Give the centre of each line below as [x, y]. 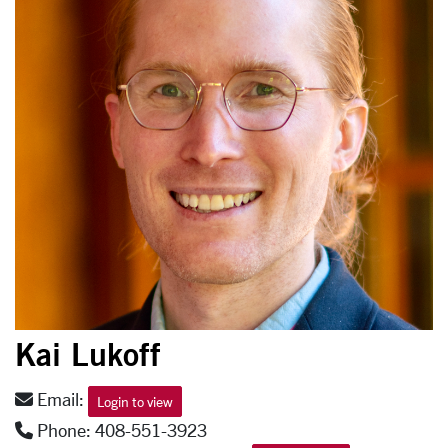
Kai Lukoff [88, 353]
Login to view [135, 401]
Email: [60, 399]
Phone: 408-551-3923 [120, 430]
